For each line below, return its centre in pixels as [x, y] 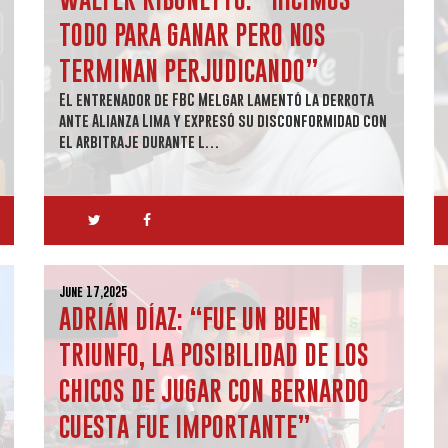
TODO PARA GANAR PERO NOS [192, 34]
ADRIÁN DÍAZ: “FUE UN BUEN [190, 318]
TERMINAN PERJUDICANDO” [189, 70]
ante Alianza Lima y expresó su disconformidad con [223, 120]
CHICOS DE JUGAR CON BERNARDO [214, 390]
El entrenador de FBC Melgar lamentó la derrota [216, 99]
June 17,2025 [93, 291]
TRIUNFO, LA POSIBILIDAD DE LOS [214, 354]
